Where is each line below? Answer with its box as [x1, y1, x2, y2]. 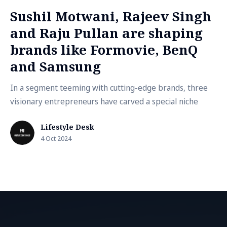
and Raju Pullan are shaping [10, 24, 203, 42]
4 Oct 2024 [41, 134, 71, 143]
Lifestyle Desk [41, 122, 94, 132]
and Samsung [10, 57, 101, 75]
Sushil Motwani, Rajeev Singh [10, 7, 211, 25]
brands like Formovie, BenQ [10, 41, 198, 59]
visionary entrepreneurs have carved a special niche [10, 96, 198, 107]
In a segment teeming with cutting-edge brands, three [10, 82, 208, 93]
